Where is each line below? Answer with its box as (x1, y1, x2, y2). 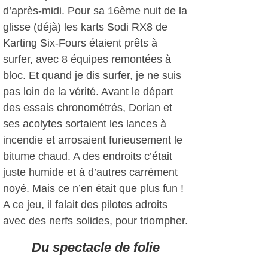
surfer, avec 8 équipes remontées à (3, 53, 171, 65)
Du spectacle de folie (32, 240, 160, 255)
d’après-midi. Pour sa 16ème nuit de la (3, 5, 187, 17)
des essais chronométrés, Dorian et (3, 102, 172, 114)
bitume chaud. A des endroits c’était (3, 150, 172, 162)
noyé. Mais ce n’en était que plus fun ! (3, 182, 184, 194)
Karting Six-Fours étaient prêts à (3, 37, 157, 49)
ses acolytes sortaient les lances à (3, 118, 166, 130)
